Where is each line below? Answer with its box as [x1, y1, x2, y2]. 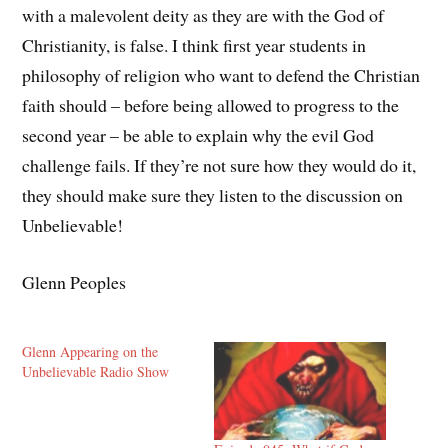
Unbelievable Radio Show [22, 361, 170, 381]
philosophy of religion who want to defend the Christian [22, 63, 421, 88]
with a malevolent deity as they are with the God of [22, 3, 385, 28]
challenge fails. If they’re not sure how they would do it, [22, 153, 417, 178]
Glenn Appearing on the [22, 341, 159, 361]
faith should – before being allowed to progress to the [22, 93, 400, 118]
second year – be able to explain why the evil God [22, 123, 375, 148]
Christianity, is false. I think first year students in [22, 33, 367, 58]
